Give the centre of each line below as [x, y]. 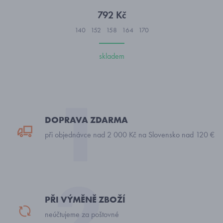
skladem [111, 56]
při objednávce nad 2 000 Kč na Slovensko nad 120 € [130, 135]
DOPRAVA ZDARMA [86, 120]
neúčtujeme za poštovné [82, 214]
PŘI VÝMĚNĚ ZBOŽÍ [85, 199]
